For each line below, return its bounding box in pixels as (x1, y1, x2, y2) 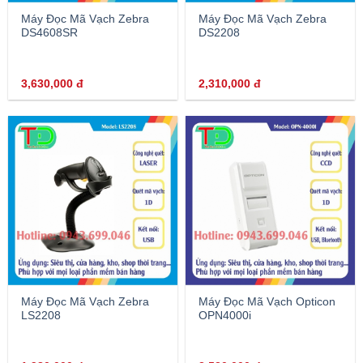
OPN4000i (199, 310, 252, 322)
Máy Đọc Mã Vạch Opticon (199, 296, 336, 309)
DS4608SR (21, 27, 79, 40)
